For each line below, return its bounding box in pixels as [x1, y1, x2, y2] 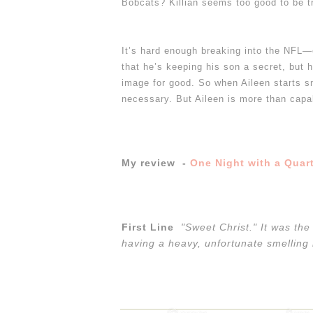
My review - [122, 156, 190, 168]
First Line [122, 221, 181, 233]
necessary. [122, 93, 176, 104]
